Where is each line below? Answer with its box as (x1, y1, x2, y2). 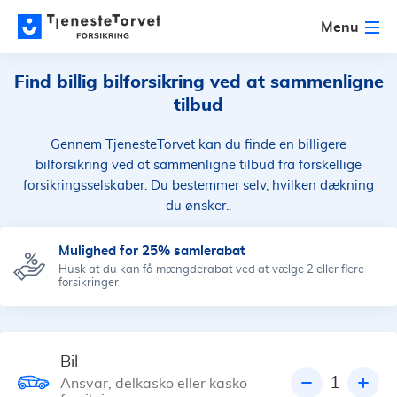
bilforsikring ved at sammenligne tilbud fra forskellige (35, 159, 362, 172)
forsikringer (58, 277, 119, 289)
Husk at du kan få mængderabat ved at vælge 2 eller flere (58, 264, 364, 276)
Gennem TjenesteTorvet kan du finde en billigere (51, 138, 346, 152)
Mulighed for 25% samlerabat (58, 243, 245, 258)
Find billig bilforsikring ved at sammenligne (13, 74, 384, 91)
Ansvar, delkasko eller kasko (60, 377, 247, 391)
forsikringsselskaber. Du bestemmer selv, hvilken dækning (23, 179, 374, 192)
